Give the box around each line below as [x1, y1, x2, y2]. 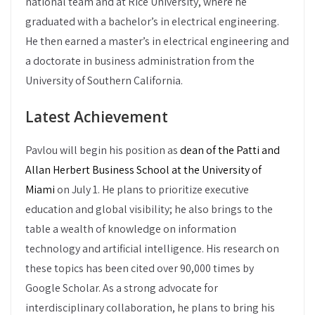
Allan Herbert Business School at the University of [25, 162, 262, 177]
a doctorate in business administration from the [25, 53, 255, 68]
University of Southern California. [25, 73, 183, 88]
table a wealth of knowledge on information [25, 221, 236, 236]
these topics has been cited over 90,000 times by [25, 261, 254, 276]
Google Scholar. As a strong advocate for [25, 281, 218, 295]
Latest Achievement [25, 107, 168, 127]
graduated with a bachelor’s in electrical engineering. [25, 14, 279, 29]
